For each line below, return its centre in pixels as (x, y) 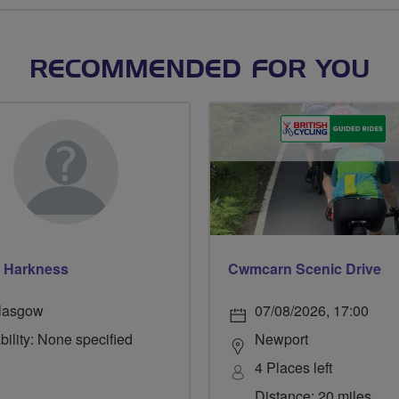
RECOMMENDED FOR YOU (199, 70)
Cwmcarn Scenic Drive (305, 269)
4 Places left (293, 368)
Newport (281, 339)
